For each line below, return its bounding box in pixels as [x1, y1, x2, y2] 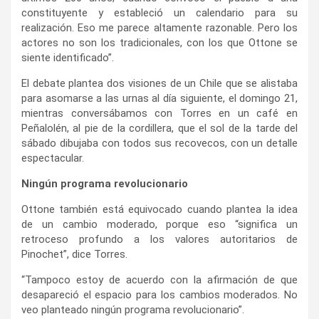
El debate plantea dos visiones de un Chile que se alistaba [21, 76, 298, 90]
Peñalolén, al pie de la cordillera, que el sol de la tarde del [21, 121, 298, 135]
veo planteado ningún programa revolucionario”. [21, 303, 244, 316]
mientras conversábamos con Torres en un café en [21, 106, 298, 120]
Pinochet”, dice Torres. [21, 247, 127, 261]
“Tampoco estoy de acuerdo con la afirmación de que [21, 273, 298, 286]
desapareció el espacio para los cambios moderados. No [21, 288, 298, 301]
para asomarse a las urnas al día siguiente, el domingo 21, [21, 91, 298, 105]
